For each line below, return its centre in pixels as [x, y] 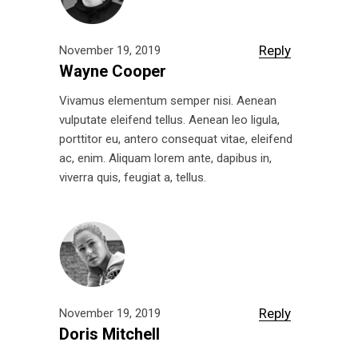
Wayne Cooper [113, 71]
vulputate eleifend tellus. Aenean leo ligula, [169, 119]
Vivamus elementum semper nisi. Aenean [168, 100]
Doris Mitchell [109, 334]
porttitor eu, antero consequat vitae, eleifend [176, 139]
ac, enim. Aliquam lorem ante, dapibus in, [165, 158]
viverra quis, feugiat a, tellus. [133, 177]
